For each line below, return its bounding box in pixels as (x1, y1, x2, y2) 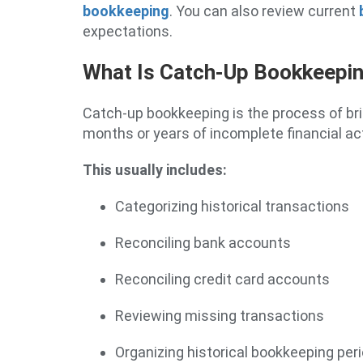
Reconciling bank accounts (115, 234, 291, 251)
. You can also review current (169, 2, 359, 19)
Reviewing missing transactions (115, 307, 324, 324)
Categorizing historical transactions (115, 198, 349, 215)
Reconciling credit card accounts (115, 271, 330, 288)
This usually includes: (83, 161, 227, 178)
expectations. (83, 23, 173, 40)
